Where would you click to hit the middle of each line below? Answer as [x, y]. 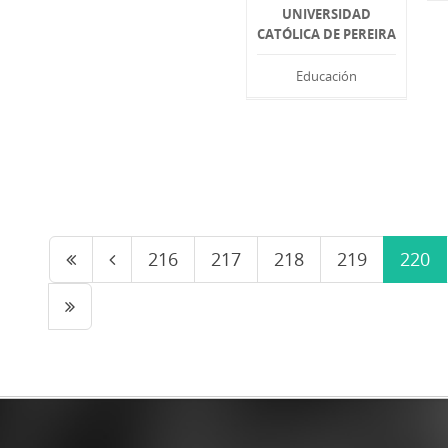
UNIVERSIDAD [327, 14]
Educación [327, 76]
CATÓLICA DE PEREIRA [327, 34]
